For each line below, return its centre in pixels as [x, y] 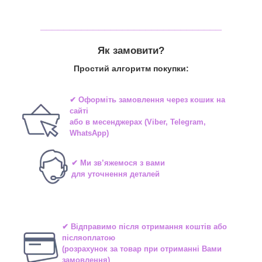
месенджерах [117, 122]
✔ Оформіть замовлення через [130, 100]
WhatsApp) [89, 133]
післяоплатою [88, 238]
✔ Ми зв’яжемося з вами [118, 163]
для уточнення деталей [116, 174]
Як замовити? [131, 51]
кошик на [207, 100]
